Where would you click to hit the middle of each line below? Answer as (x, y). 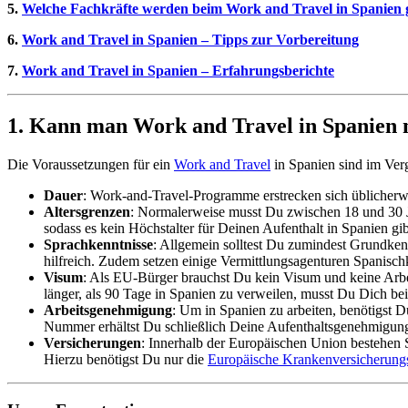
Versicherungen (92, 342)
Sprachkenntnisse (98, 244)
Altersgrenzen (87, 211)
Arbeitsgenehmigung (108, 310)
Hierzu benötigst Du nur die (126, 359)
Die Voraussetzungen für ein (91, 164)
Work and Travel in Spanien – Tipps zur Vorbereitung (190, 39)
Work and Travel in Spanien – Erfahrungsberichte (178, 70)
